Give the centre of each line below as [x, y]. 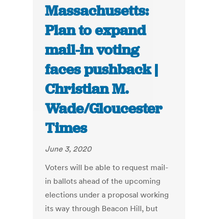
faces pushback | [102, 70]
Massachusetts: [97, 11]
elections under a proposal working [107, 195]
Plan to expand [96, 31]
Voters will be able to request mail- [107, 167]
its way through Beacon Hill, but [102, 208]
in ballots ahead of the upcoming [103, 181]
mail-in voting [92, 50]
